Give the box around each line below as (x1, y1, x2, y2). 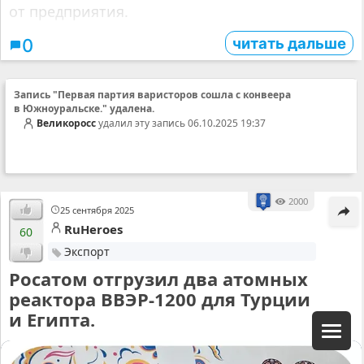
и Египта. (9, 307, 95, 332)
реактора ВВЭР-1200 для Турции (9, 287, 310, 312)
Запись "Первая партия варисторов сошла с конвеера (14, 88, 291, 102)
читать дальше (232, 34, 346, 53)
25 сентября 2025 (60, 204, 135, 217)
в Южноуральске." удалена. (14, 102, 154, 116)
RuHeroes (64, 221, 123, 238)
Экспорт (63, 244, 110, 260)
